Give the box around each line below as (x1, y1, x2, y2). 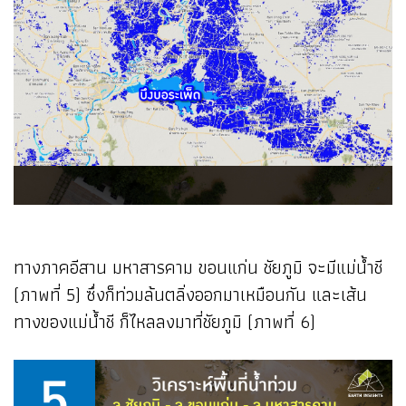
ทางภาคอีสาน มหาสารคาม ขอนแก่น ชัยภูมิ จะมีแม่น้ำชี (14, 252, 382, 282)
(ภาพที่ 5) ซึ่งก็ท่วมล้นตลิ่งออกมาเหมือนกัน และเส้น (14, 279, 367, 309)
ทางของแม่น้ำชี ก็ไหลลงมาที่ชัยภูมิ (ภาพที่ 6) (14, 306, 315, 336)
